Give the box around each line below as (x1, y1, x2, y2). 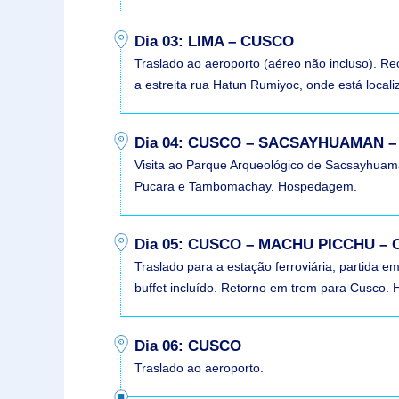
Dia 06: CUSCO (134, 337, 242, 354)
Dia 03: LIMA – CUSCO (134, 32, 295, 50)
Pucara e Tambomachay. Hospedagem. (134, 178, 358, 193)
